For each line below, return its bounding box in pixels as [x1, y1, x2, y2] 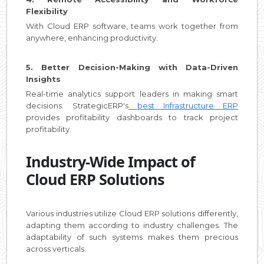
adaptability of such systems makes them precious [26, 232, 238, 242]
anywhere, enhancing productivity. [26, 32, 158, 42]
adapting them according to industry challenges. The [26, 220, 238, 230]
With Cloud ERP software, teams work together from [26, 21, 238, 31]
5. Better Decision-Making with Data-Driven [26, 62, 238, 72]
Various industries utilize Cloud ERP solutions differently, [26, 208, 238, 218]
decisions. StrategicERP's [26, 100, 128, 110]
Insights [26, 74, 61, 84]
